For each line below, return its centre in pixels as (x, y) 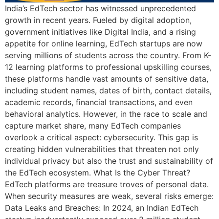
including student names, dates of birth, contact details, (108, 90)
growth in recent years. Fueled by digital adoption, (98, 20)
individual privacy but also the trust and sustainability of (109, 161)
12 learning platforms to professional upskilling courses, (108, 67)
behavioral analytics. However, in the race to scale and (106, 114)
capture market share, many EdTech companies (93, 125)
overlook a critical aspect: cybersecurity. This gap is (101, 137)
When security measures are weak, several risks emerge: (109, 196)
